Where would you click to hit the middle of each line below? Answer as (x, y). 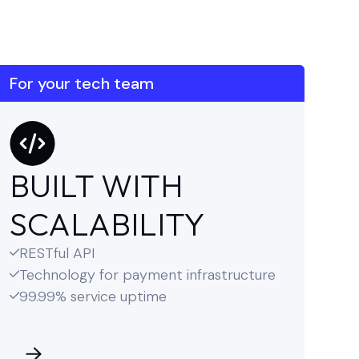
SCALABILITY (107, 224)
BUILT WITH (97, 185)
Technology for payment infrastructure (147, 275)
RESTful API (57, 253)
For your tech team (82, 83)
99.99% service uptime (93, 296)
